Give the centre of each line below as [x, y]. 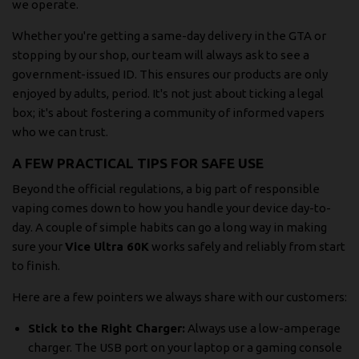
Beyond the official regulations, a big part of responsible [166, 188]
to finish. [36, 265]
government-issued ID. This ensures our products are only [170, 75]
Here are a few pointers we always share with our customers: [179, 296]
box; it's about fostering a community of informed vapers [168, 113]
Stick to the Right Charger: [107, 328]
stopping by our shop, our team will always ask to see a [161, 55]
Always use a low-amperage [263, 328]
